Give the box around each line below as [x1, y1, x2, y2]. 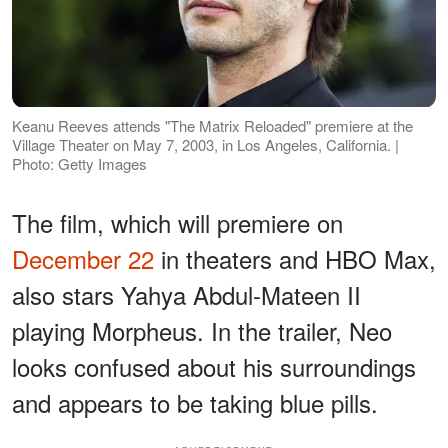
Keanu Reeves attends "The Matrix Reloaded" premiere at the [12, 114, 413, 136]
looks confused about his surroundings [12, 348, 416, 384]
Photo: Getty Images [12, 152, 147, 174]
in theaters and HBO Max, [154, 240, 436, 276]
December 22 [12, 240, 154, 276]
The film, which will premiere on [12, 204, 343, 240]
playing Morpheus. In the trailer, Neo [12, 312, 392, 348]
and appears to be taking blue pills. [12, 384, 378, 420]
